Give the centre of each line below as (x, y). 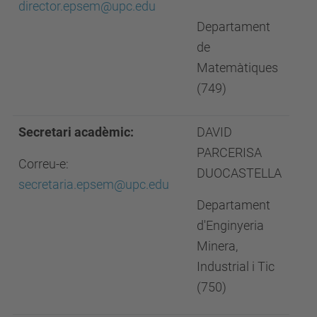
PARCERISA (229, 152)
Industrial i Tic (236, 266)
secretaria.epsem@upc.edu (94, 184)
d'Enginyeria (230, 225)
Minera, (217, 246)
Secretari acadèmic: (76, 132)
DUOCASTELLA (239, 173)
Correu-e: (44, 164)
